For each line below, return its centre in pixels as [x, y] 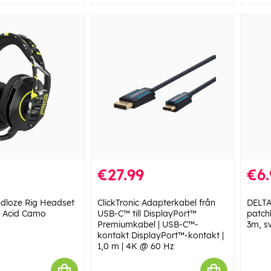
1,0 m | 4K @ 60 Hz [135, 247]
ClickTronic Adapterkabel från [156, 203]
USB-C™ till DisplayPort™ [147, 214]
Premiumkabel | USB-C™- [148, 225]
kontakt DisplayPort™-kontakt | [160, 236]
